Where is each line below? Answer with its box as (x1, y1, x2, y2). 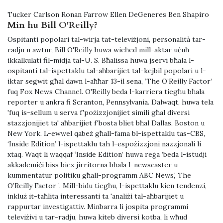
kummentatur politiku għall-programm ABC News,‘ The (7, 171, 191, 180)
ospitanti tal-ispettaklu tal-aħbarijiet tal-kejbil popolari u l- (7, 66, 206, 76)
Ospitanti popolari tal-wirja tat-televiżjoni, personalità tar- (7, 35, 206, 44)
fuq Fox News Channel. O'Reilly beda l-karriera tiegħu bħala (7, 87, 205, 97)
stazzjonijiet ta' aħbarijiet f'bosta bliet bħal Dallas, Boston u (7, 118, 205, 128)
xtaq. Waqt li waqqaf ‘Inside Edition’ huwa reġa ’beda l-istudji (7, 150, 207, 159)
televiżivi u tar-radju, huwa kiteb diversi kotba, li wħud (7, 213, 187, 222)
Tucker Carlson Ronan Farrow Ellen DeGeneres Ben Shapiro (7, 10, 209, 19)
